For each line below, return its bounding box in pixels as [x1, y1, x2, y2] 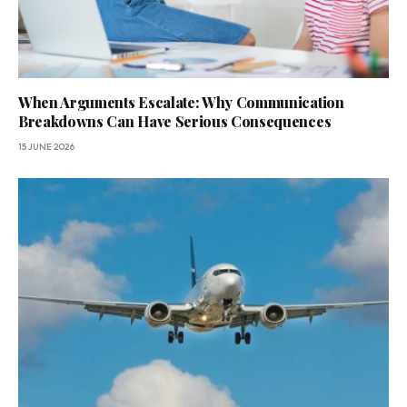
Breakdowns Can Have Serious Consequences [18, 112, 332, 132]
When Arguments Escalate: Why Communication [18, 93, 344, 113]
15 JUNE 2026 [18, 141, 74, 154]
